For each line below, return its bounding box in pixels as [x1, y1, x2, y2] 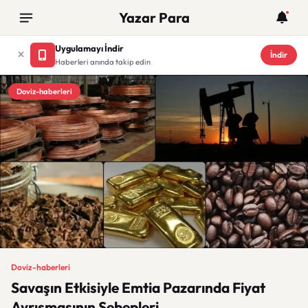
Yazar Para [118, 9, 190, 26]
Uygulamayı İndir [55, 43, 124, 54]
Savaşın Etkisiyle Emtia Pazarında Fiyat [11, 278, 265, 296]
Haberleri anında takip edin [55, 57, 151, 67]
